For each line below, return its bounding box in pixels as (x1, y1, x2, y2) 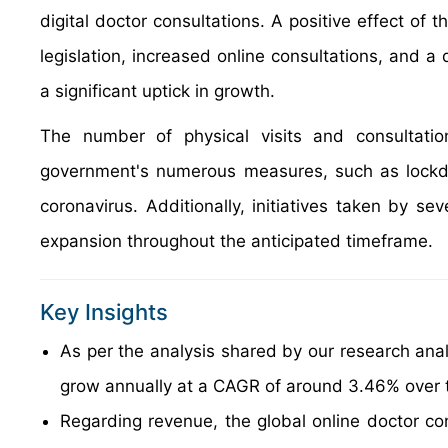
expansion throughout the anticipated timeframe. (40, 231, 433, 251)
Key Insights (40, 299, 168, 325)
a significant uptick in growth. (40, 81, 275, 101)
